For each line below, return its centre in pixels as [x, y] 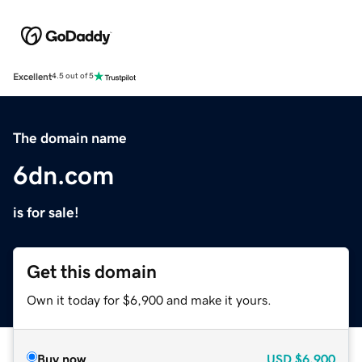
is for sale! [46, 212]
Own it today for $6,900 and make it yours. [149, 299]
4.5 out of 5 [73, 76]
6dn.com [63, 175]
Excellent [32, 76]
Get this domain [92, 271]
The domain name [70, 138]
